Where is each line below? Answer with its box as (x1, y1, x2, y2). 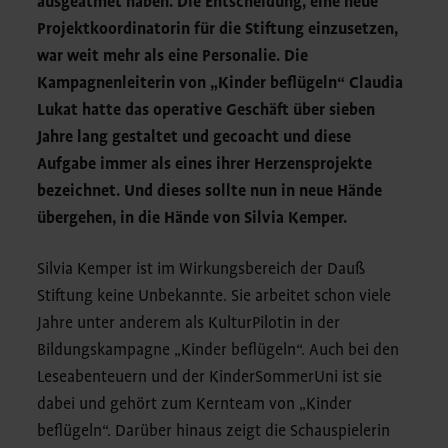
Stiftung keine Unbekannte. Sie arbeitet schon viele (37, 287, 392, 306)
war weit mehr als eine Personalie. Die (37, 47, 309, 66)
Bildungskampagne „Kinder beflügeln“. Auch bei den (37, 341, 400, 360)
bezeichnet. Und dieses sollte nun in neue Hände (37, 182, 383, 201)
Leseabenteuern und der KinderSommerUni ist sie (37, 368, 383, 387)
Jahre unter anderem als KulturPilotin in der (37, 314, 341, 333)
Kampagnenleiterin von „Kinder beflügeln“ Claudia (37, 74, 404, 93)
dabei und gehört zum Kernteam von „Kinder (37, 395, 353, 414)
